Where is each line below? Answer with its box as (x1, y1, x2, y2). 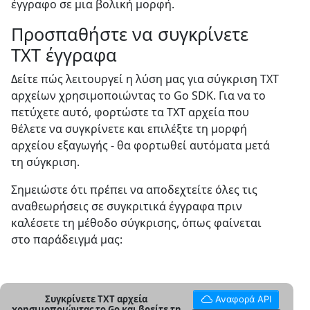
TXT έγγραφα (11, 43, 117, 66)
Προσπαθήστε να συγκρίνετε (11, 22, 248, 46)
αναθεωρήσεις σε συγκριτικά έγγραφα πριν (11, 199, 242, 214)
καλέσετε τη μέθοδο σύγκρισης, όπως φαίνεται (11, 215, 262, 230)
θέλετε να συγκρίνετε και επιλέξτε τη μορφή (11, 121, 247, 136)
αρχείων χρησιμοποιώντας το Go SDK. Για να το (11, 88, 266, 103)
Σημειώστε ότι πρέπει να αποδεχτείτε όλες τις (11, 182, 257, 197)
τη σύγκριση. (11, 154, 80, 170)
